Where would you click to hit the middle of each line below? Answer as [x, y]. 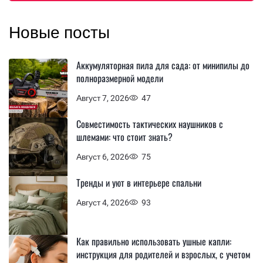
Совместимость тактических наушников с [150, 124]
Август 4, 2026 [103, 202]
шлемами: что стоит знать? [124, 137]
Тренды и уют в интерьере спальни [139, 183]
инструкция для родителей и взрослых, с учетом [163, 254]
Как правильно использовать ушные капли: [154, 241]
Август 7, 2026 [103, 98]
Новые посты [59, 33]
